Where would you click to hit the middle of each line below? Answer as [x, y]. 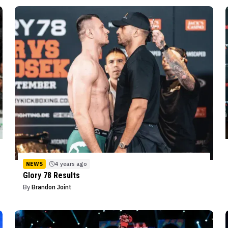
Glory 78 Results [51, 175]
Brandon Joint [51, 187]
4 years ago [71, 164]
